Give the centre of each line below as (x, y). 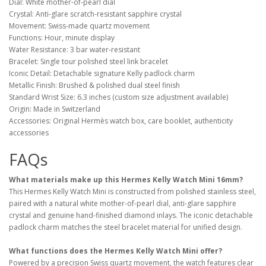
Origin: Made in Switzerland (55, 109)
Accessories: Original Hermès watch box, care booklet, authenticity (121, 121)
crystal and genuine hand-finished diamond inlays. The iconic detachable (131, 215)
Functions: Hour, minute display (62, 38)
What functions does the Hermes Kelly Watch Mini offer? (115, 251)
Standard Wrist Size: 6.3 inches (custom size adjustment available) (118, 97)
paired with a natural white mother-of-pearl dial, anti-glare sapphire (123, 203)
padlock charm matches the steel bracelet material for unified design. (126, 227)
